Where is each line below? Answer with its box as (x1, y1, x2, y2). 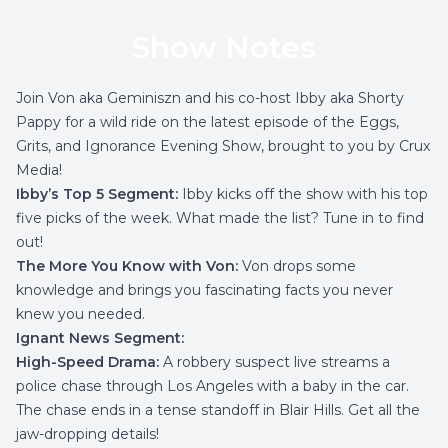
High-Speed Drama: (16, 353, 159, 371)
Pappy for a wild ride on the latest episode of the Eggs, (16, 113, 399, 131)
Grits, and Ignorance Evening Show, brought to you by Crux (16, 137, 430, 155)
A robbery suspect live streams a (159, 353, 390, 371)
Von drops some (238, 257, 356, 275)
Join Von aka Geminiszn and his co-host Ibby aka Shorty (16, 89, 404, 107)
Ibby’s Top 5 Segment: (16, 185, 178, 203)
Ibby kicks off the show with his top (178, 185, 428, 203)
